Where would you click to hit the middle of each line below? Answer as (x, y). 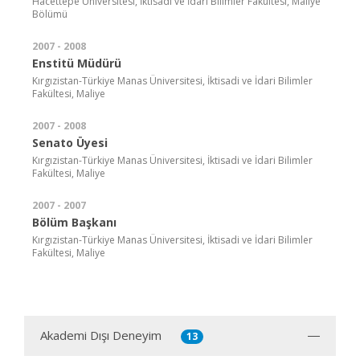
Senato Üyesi (70, 142)
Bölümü (50, 14)
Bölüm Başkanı (74, 222)
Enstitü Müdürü (77, 63)
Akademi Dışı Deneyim (101, 335)
